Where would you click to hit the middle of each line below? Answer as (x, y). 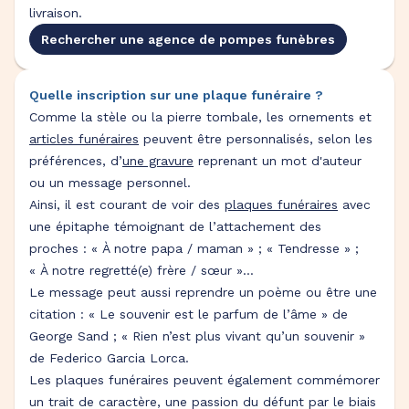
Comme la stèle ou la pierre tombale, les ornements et (200, 117)
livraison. (56, 13)
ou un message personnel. (110, 183)
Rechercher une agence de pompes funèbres (188, 39)
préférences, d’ (76, 161)
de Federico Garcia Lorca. (109, 358)
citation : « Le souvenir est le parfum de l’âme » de (189, 314)
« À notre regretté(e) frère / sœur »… (142, 270)
